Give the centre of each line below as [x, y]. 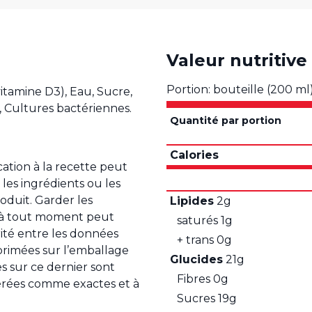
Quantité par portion [226, 121]
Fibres [194, 279]
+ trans [195, 240]
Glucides [196, 260]
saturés [197, 221]
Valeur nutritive [237, 60]
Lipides [192, 201]
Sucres [196, 299]
